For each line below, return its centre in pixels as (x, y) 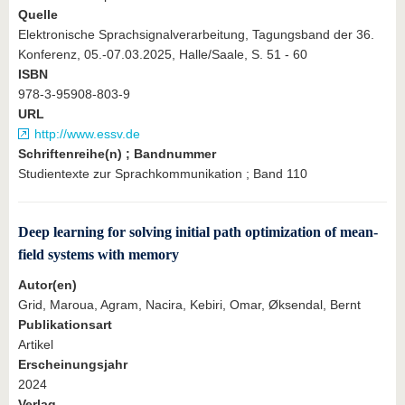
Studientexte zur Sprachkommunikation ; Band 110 (163, 173)
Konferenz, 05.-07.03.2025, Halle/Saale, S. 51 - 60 (163, 54)
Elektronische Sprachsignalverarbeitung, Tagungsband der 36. (196, 34)
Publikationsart (65, 324)
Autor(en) (47, 284)
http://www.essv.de (87, 133)
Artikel (36, 344)
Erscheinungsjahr (73, 364)
